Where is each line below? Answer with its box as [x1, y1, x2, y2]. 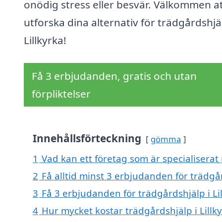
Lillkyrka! [24, 33, 66, 48]
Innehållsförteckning [33, 131, 141, 146]
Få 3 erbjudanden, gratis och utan [32, 69, 197, 83]
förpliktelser [32, 87, 91, 101]
